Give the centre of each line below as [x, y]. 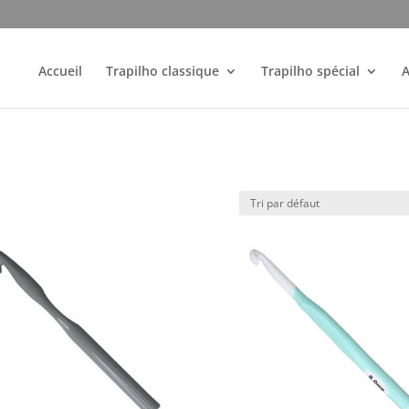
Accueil [61, 71]
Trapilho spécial [311, 71]
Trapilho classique [163, 71]
